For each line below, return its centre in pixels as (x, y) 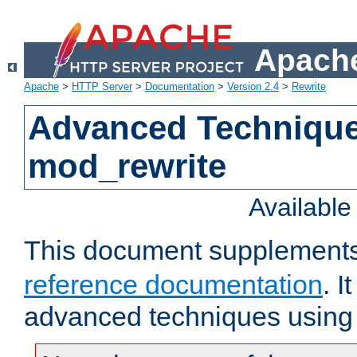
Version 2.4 (253, 87)
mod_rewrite (127, 167)
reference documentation (173, 285)
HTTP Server (102, 87)
